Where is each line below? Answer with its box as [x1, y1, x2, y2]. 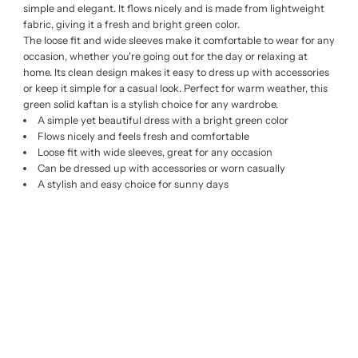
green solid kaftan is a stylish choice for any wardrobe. [22, 98, 278, 111]
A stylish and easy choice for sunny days [37, 178, 229, 191]
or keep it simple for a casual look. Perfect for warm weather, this [22, 82, 328, 95]
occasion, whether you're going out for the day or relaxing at [22, 50, 308, 63]
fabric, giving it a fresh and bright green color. [22, 18, 242, 31]
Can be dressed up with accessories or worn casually [37, 162, 285, 175]
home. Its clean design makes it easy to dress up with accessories [22, 66, 329, 79]
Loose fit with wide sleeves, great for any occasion [37, 146, 272, 159]
